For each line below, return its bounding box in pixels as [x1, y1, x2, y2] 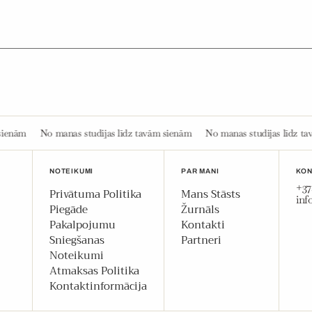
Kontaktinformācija [49, 277, 147, 296]
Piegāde [49, 201, 88, 219]
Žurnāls [181, 201, 219, 219]
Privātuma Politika [49, 185, 141, 204]
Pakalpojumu [49, 216, 116, 235]
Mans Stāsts [181, 185, 240, 204]
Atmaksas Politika [49, 262, 139, 281]
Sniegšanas [49, 231, 104, 250]
